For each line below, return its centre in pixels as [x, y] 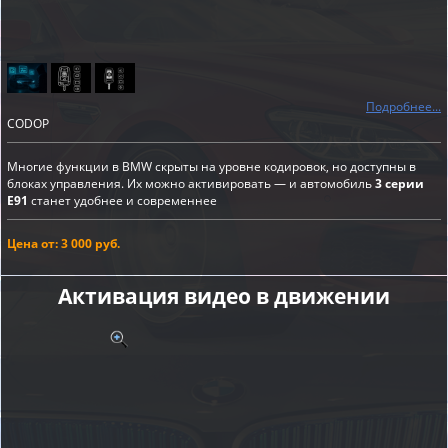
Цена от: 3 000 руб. [63, 243]
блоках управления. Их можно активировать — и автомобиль [191, 183]
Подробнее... [403, 106]
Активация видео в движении [224, 295]
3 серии [399, 183]
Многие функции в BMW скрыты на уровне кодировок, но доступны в [211, 166]
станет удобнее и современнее [122, 200]
